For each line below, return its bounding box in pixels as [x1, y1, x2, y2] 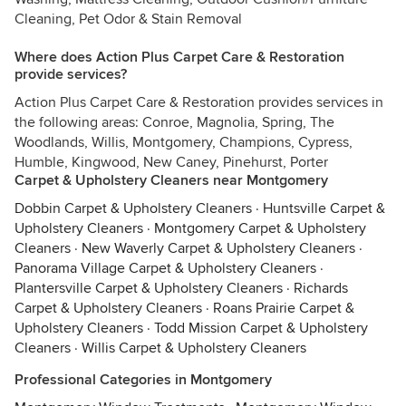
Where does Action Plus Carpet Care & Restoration [14, 48, 344, 66]
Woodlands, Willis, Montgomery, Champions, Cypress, [14, 133, 353, 151]
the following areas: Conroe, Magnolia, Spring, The [14, 113, 334, 131]
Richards [294, 279, 348, 297]
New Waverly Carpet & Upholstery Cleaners [82, 239, 355, 257]
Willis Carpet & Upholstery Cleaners [82, 339, 306, 357]
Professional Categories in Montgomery [14, 371, 272, 389]
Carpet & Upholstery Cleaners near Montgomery [14, 171, 328, 189]
